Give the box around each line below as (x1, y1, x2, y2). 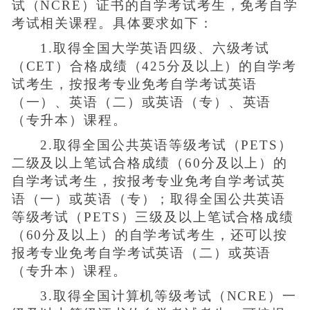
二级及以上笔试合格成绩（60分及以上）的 (11, 156, 289, 171)
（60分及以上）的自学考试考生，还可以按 (11, 228, 289, 243)
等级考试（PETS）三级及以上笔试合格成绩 (11, 210, 294, 225)
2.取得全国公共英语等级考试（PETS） (11, 138, 293, 153)
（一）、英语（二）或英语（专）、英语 (11, 95, 272, 110)
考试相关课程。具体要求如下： (11, 16, 214, 31)
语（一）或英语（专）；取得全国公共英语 (11, 192, 286, 207)
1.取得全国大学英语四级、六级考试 (11, 41, 271, 56)
